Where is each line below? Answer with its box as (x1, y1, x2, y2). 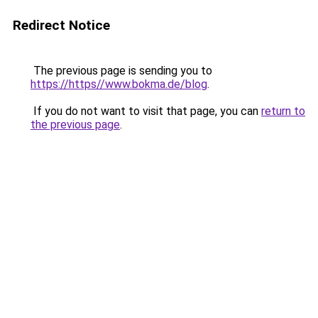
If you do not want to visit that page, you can (31, 104, 261, 118)
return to (261, 104, 305, 118)
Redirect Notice (13, 17, 110, 33)
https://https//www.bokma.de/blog (31, 77, 207, 91)
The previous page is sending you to (31, 64, 212, 77)
